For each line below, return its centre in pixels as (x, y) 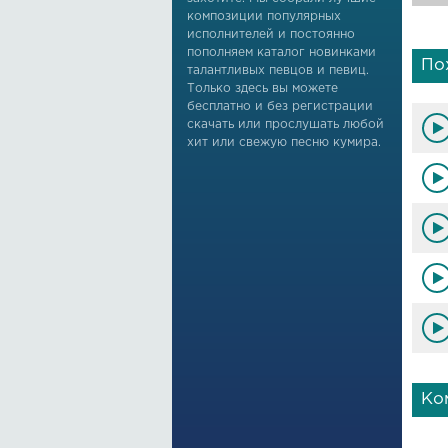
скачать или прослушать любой (285, 124)
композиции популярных (264, 16)
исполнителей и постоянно (271, 34)
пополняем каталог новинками (281, 52)
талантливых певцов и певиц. (278, 70)
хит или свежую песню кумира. (284, 142)
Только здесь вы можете (262, 88)
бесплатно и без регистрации (280, 106)
